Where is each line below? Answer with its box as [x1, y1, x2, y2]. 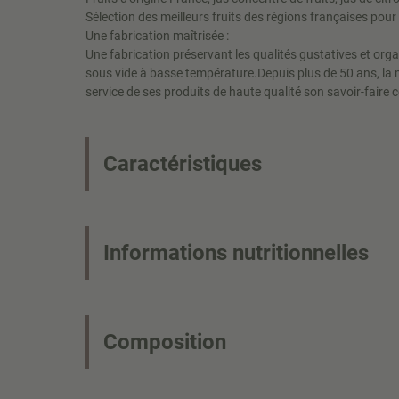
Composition [103, 330, 226, 354]
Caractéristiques [103, 151, 262, 176]
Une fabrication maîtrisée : [85, 28, 229, 43]
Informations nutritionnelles [103, 240, 369, 265]
